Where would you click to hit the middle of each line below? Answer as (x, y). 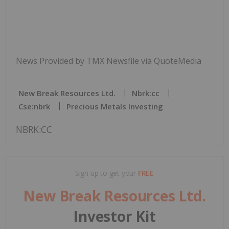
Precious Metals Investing (115, 107)
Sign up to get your (106, 173)
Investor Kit (114, 216)
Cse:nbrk (34, 107)
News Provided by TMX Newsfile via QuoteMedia (109, 61)
